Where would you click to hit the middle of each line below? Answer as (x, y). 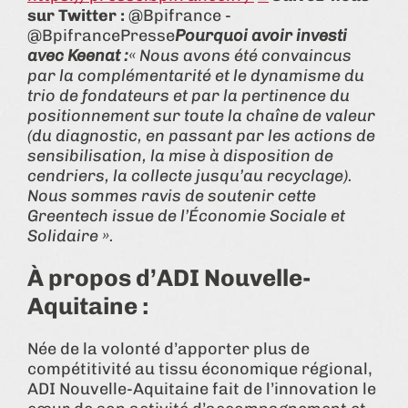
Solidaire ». (71, 235)
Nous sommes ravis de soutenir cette (172, 195)
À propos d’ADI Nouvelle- (169, 278)
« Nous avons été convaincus (240, 55)
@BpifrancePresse (101, 35)
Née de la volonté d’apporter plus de (168, 348)
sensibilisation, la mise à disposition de (180, 155)
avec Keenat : (78, 55)
